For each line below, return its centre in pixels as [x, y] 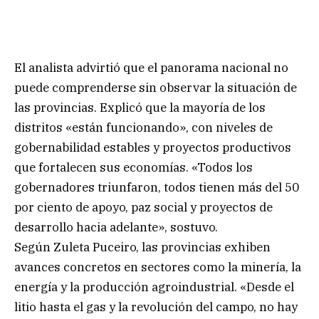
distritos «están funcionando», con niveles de [143, 128]
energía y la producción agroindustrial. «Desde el [154, 287]
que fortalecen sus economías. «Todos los [134, 168]
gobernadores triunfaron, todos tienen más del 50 [157, 188]
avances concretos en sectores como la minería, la [158, 267]
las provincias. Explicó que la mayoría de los [140, 108]
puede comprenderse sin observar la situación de [156, 88]
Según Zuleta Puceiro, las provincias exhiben [142, 247]
